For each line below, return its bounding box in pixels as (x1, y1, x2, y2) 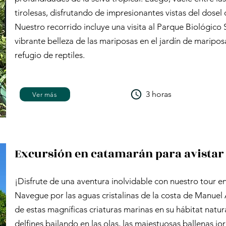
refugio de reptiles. (15, 50, 85, 60)
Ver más (32, 90, 58, 98)
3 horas (146, 89, 172, 99)
